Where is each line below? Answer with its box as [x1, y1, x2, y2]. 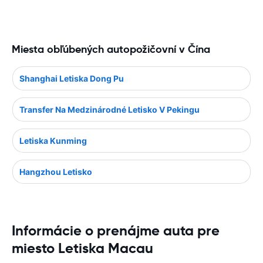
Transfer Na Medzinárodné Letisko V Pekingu [19, 104, 200, 114]
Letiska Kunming [19, 135, 87, 146]
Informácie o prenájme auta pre [12, 221, 220, 240]
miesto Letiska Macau [12, 239, 153, 257]
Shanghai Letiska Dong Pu [19, 73, 124, 83]
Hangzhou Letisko [19, 166, 92, 177]
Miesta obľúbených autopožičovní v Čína [12, 42, 210, 56]
